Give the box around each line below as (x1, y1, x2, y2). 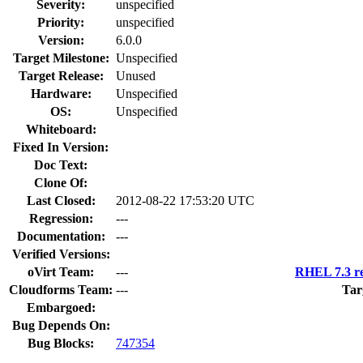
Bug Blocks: (28, 335, 94, 350)
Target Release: (18, 68, 104, 83)
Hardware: (30, 86, 92, 100)
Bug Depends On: (11, 318, 110, 332)
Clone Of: (34, 175, 88, 190)
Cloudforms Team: (9, 282, 113, 297)
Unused (116, 68, 156, 83)
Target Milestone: (12, 50, 109, 65)
